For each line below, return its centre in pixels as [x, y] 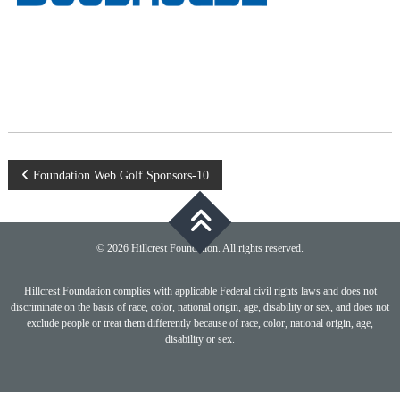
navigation [62, 219]
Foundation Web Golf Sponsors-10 [121, 175]
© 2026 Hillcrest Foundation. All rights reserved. [200, 248]
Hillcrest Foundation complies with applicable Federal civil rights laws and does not [200, 291]
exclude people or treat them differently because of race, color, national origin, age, [200, 323]
